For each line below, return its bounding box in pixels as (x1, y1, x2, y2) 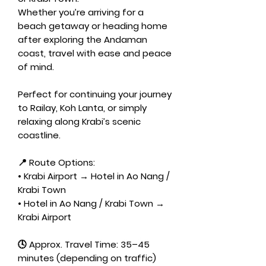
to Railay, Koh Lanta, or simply (18, 101, 147, 114)
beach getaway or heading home (18, 19, 167, 32)
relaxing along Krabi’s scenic (18, 115, 141, 128)
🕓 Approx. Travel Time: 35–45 (18, 237, 150, 251)
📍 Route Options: (18, 156, 95, 169)
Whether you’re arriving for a (18, 5, 144, 18)
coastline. (18, 128, 61, 141)
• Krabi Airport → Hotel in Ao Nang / (18, 169, 170, 182)
